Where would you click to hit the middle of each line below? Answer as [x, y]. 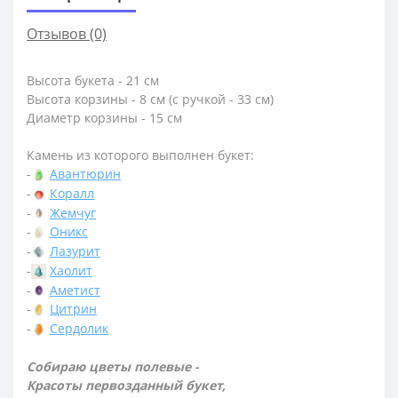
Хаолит [71, 270]
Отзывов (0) [67, 34]
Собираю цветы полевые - [113, 366]
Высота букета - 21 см [93, 81]
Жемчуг [73, 212]
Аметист [75, 290]
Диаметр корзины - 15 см [104, 118]
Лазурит [75, 251]
